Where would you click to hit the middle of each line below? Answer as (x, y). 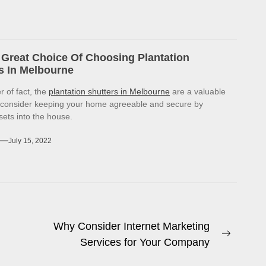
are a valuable (198, 92)
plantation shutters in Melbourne (109, 92)
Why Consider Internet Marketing (131, 227)
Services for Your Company (145, 243)
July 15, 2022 (30, 141)
